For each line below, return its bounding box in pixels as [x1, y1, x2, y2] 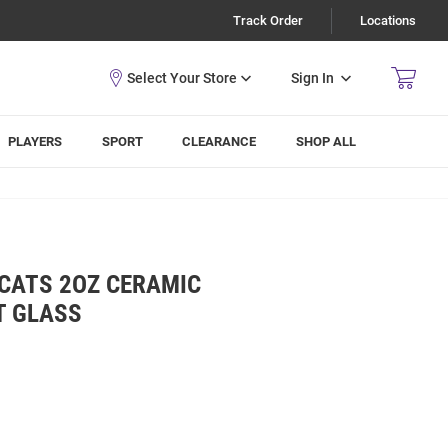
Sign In [291, 69, 334, 86]
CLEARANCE [182, 134, 257, 149]
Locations [360, 13, 416, 28]
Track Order [233, 13, 303, 28]
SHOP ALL [296, 134, 357, 149]
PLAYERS [8, 134, 63, 149]
